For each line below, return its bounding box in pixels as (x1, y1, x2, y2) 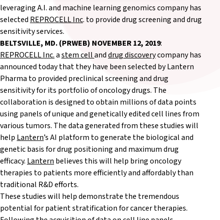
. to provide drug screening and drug (83, 14, 202, 25)
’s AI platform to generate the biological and (44, 132, 193, 143)
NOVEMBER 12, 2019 (92, 38, 161, 49)
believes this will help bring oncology (54, 156, 181, 166)
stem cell (61, 50, 94, 60)
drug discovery (108, 50, 156, 60)
